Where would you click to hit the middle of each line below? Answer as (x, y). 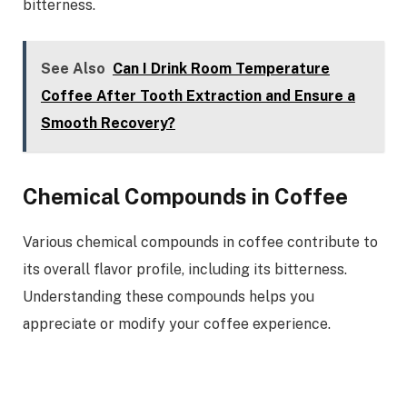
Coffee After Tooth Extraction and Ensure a (198, 96)
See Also (73, 69)
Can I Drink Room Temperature (221, 69)
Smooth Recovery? (108, 124)
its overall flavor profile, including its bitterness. (185, 270)
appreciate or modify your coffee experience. (177, 324)
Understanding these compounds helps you (169, 297)
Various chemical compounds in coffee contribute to (200, 243)
